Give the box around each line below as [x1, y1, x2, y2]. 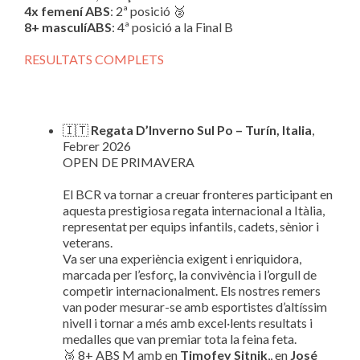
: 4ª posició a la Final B [112, 19, 233, 35]
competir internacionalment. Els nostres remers [63, 283, 321, 298]
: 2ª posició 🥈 [110, 3, 186, 18]
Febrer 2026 [63, 138, 131, 153]
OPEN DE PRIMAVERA [63, 154, 194, 170]
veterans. [63, 235, 112, 250]
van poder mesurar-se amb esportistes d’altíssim [63, 299, 327, 314]
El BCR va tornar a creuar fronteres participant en [63, 186, 333, 202]
